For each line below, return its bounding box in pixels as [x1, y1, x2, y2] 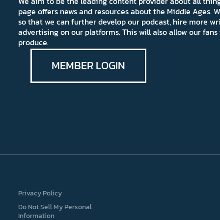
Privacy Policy [18, 188, 62, 199]
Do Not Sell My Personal [18, 202, 92, 213]
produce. [18, 36, 49, 48]
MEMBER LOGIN [52, 57, 126, 74]
